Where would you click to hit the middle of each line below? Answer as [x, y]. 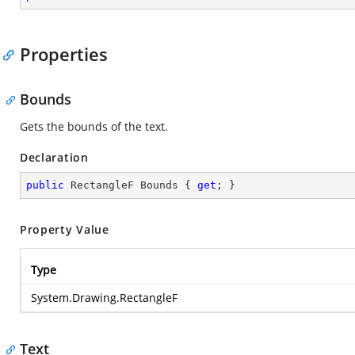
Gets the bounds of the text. [94, 126]
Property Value [65, 229]
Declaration [54, 157]
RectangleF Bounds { [131, 185]
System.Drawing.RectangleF [104, 298]
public [45, 185]
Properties [64, 54]
